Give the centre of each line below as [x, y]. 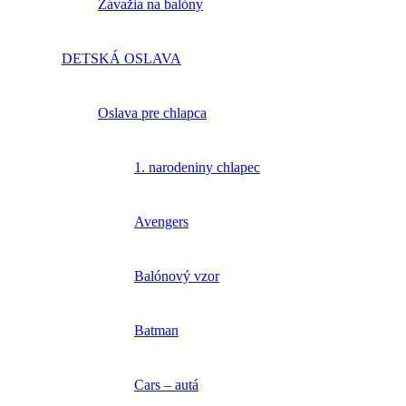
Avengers [161, 222]
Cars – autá [166, 385]
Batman [156, 331]
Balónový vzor [177, 276]
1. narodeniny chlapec [197, 168]
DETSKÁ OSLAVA [121, 59]
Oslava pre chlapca [152, 113]
